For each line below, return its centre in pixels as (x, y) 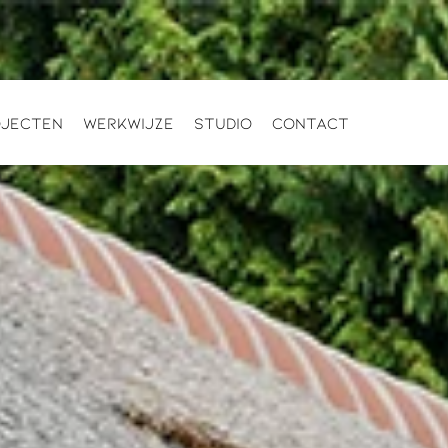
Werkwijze (129, 122)
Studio (223, 122)
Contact (311, 122)
